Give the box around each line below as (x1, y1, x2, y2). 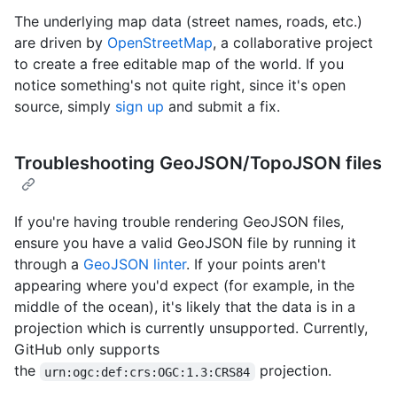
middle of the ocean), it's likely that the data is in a (14, 298, 355, 316)
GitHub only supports (14, 340, 160, 359)
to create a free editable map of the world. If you (14, 55, 344, 74)
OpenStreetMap (107, 34, 213, 52)
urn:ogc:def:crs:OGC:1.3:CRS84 (44, 364, 251, 379)
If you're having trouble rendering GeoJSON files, (14, 213, 344, 231)
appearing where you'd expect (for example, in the (14, 276, 354, 295)
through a (14, 255, 83, 274)
